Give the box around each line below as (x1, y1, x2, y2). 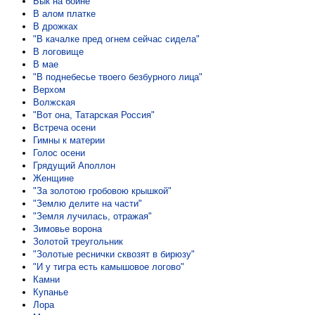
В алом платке (33, 8, 96, 19)
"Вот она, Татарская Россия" (33, 110, 155, 120)
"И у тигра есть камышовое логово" (33, 262, 184, 272)
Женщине (33, 173, 74, 184)
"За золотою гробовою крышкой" (33, 186, 172, 196)
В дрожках (33, 21, 78, 32)
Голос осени (33, 148, 85, 158)
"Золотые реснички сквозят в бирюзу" (33, 249, 195, 259)
